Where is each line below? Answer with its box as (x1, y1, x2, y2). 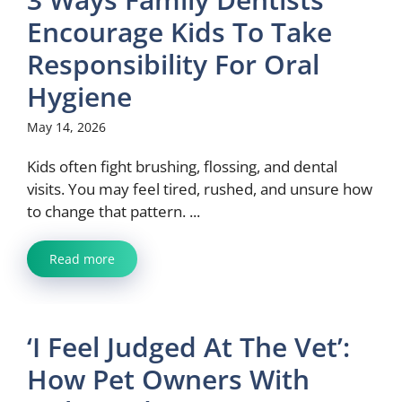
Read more (49, 250, 115, 267)
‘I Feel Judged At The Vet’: (27, 328, 350, 365)
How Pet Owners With (27, 361, 310, 398)
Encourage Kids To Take (27, 13, 332, 50)
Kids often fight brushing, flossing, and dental (27, 156, 337, 177)
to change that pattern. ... (27, 201, 200, 222)
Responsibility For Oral (27, 46, 319, 83)
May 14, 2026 (27, 118, 106, 135)
